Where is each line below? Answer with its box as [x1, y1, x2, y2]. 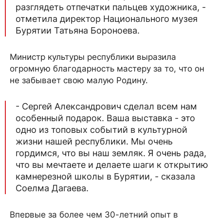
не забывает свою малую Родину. [10, 75, 150, 85]
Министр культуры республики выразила [10, 52, 176, 62]
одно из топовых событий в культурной [16, 125, 187, 135]
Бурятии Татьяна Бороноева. [16, 25, 142, 36]
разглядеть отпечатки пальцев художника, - [16, 2, 206, 12]
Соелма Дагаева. [16, 183, 91, 193]
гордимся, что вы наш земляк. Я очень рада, [16, 148, 206, 158]
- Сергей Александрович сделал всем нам [16, 101, 197, 111]
